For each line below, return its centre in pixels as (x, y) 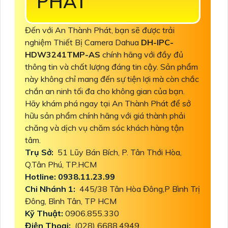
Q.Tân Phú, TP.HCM (62, 165)
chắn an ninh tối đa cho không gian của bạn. (105, 91)
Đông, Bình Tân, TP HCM (71, 201)
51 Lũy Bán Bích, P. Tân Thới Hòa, (119, 152)
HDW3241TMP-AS (64, 55)
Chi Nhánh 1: (51, 189)
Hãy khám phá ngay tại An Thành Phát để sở (108, 104)
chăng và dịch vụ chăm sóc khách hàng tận (104, 128)
